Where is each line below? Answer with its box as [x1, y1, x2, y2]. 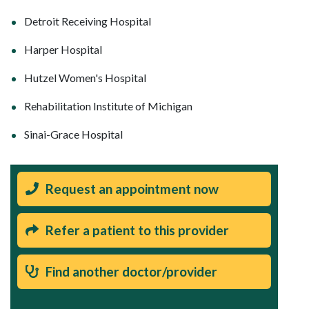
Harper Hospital [24, 42, 102, 56]
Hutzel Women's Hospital [24, 70, 146, 84]
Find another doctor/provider [46, 263, 217, 279]
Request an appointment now [46, 180, 219, 197]
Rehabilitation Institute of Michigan [24, 99, 192, 112]
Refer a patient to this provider [46, 221, 229, 238]
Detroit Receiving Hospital [24, 14, 151, 28]
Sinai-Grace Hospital [24, 127, 123, 141]
